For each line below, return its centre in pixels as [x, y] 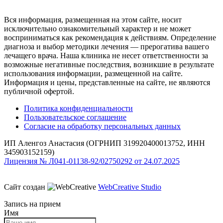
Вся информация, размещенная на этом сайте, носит [93, 19]
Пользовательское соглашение [75, 117]
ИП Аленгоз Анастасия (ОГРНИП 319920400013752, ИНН [105, 143]
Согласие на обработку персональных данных [102, 126]
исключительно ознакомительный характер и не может [98, 28]
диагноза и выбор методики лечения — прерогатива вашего [107, 46]
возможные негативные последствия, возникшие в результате [109, 64]
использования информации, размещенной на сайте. [93, 73]
